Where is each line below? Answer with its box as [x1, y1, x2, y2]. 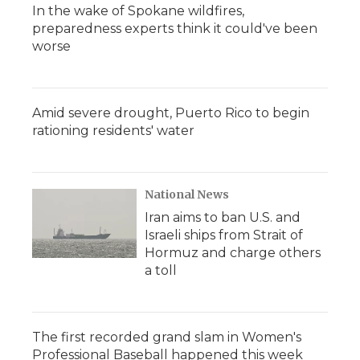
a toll [145, 263, 177, 278]
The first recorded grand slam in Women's [32, 329, 301, 345]
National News [145, 187, 229, 202]
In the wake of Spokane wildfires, [32, 3, 244, 18]
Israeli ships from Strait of [145, 227, 303, 243]
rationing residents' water [32, 123, 194, 138]
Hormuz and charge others [145, 245, 321, 260]
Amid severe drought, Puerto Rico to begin [32, 105, 309, 121]
